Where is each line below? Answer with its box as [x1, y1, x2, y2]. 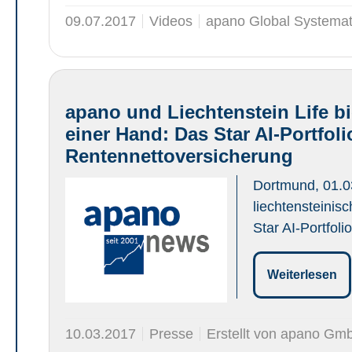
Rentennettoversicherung [65, 145, 293, 167]
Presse [149, 325, 193, 342]
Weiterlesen [266, 267, 337, 281]
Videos [149, 13, 192, 29]
